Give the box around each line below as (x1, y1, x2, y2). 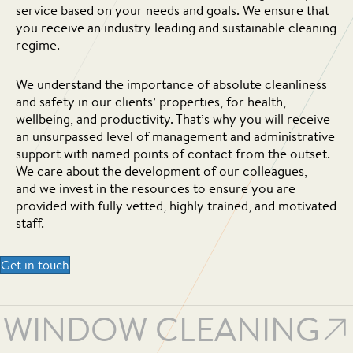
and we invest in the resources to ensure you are (16, 178, 295, 197)
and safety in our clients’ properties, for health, (16, 91, 286, 110)
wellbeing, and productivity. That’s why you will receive (16, 109, 330, 128)
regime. (16, 35, 60, 54)
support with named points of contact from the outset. (16, 143, 330, 162)
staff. (16, 213, 44, 232)
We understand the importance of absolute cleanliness (16, 74, 327, 93)
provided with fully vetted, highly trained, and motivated (16, 195, 336, 214)
